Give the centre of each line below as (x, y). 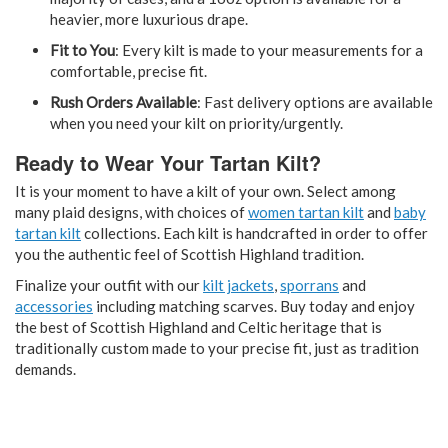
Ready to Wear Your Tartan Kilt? (168, 163)
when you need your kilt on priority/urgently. (196, 123)
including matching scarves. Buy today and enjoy (254, 306)
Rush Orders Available (123, 102)
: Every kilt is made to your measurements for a (269, 50)
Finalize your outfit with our (109, 285)
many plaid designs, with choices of (131, 212)
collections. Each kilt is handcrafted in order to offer (254, 233)
